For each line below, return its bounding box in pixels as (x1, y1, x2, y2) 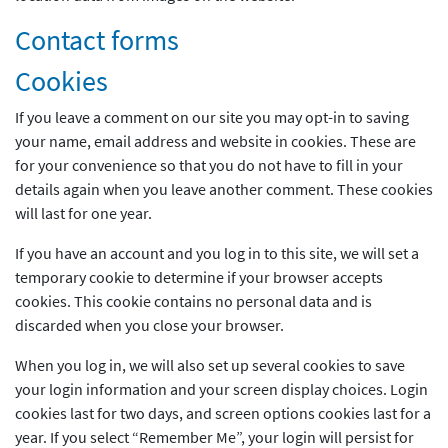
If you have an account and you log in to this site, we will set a (15, 243, 419, 264)
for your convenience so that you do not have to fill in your (15, 155, 403, 176)
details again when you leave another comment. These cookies (15, 179, 433, 200)
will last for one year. (15, 203, 152, 224)
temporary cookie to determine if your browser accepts (15, 267, 383, 288)
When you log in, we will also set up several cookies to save (15, 355, 405, 376)
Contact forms (15, 21, 179, 59)
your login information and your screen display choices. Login (15, 379, 428, 400)
